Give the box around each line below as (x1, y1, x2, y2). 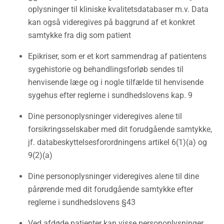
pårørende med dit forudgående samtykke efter (28, 184, 193, 194)
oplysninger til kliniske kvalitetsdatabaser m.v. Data (28, 4, 208, 14)
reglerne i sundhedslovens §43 (28, 197, 135, 207)
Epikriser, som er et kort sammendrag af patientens (28, 51, 206, 61)
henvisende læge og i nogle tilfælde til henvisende (28, 77, 203, 87)
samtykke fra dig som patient (28, 30, 131, 40)
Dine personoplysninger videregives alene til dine (28, 171, 199, 181)
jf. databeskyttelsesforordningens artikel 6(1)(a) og (28, 137, 207, 147)
